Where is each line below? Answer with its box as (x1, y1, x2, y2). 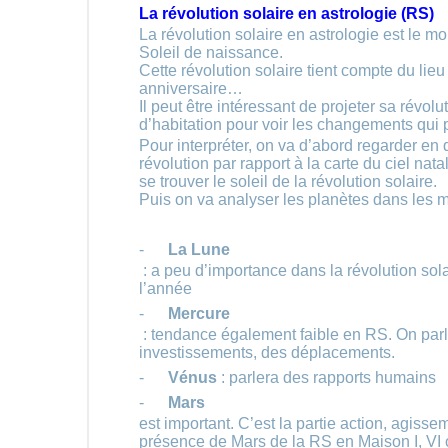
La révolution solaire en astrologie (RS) (139, 5, 434, 22)
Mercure (168, 305, 230, 322)
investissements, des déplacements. (139, 344, 395, 361)
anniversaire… (139, 80, 243, 97)
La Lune (168, 241, 230, 258)
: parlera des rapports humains (217, 369, 436, 386)
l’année (139, 280, 192, 297)
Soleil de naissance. (139, 44, 283, 61)
